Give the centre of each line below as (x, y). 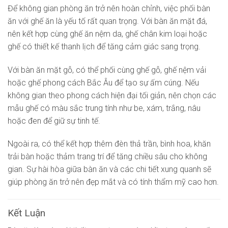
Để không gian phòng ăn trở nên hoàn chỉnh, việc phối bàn (109, 8)
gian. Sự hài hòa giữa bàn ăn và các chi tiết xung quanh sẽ (109, 169)
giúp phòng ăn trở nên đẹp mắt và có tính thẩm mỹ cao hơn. (113, 182)
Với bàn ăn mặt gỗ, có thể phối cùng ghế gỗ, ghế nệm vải (107, 70)
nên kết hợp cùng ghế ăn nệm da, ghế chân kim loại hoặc (107, 34)
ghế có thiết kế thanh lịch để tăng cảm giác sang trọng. (104, 46)
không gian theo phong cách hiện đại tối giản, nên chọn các (112, 95)
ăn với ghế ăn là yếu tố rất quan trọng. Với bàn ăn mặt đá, (107, 21)
